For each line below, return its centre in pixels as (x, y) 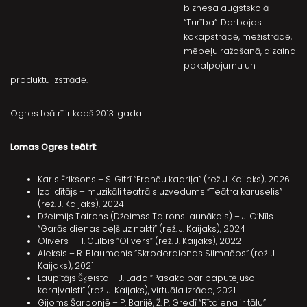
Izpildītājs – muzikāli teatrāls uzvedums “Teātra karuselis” (160, 192)
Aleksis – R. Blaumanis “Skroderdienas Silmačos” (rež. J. (157, 253)
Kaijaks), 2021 (66, 266)
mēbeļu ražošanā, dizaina (240, 51)
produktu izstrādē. (49, 80)
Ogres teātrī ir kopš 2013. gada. (77, 113)
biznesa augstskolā (226, 8)
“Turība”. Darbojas (222, 22)
